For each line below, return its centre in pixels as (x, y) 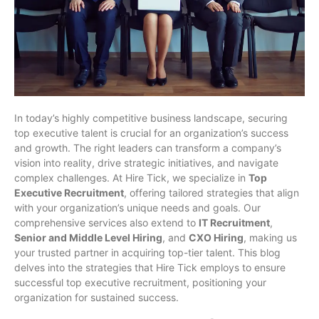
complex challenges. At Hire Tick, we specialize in (131, 177)
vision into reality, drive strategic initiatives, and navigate (146, 162)
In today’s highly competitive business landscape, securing (151, 117)
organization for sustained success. (96, 297)
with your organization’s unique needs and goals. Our (137, 207)
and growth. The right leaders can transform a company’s (148, 147)
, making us (270, 237)
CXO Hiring (216, 237)
